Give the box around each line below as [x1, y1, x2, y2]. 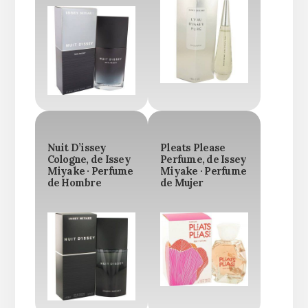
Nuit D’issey [47, 141, 107, 154]
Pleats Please [160, 141, 225, 154]
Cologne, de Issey [47, 153, 131, 166]
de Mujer [160, 176, 203, 189]
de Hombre [47, 176, 101, 189]
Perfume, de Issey [160, 153, 247, 166]
